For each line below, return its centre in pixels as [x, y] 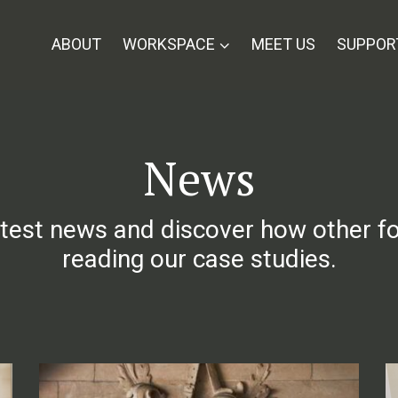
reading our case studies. [199, 259]
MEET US [283, 44]
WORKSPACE [169, 44]
